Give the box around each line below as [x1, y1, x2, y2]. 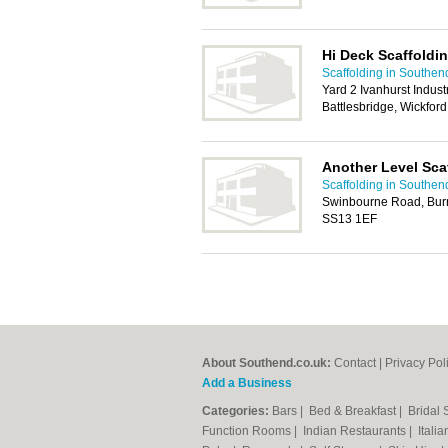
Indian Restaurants [303, 424, 409, 438]
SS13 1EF [322, 212, 377, 226]
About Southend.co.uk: [202, 356, 331, 370]
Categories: [202, 404, 269, 418]
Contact [334, 356, 376, 370]
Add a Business [202, 376, 292, 390]
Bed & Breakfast [309, 404, 399, 418]
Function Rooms [202, 424, 294, 438]
